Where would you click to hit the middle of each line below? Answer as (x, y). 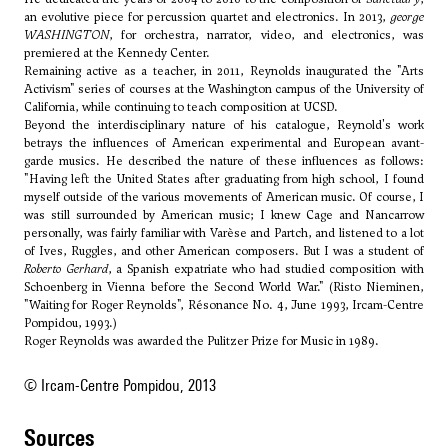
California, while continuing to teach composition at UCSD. (181, 107)
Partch (290, 233)
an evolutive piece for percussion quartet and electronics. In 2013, (207, 17)
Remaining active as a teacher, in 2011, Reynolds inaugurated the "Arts (224, 71)
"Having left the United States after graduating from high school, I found (224, 179)
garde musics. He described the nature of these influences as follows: (224, 161)
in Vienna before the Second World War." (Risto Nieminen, (255, 287)
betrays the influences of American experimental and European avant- (224, 143)
